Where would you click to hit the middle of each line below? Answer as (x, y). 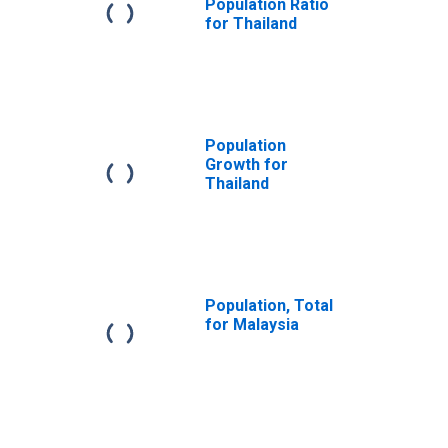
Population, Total (269, 305)
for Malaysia (252, 324)
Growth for (246, 164)
